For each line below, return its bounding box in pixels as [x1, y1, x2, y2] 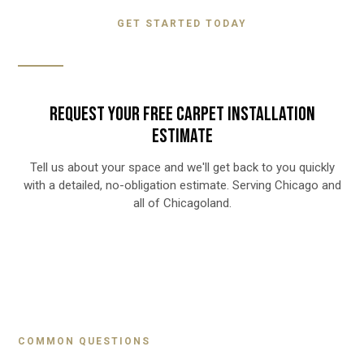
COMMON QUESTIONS [18, 336, 151, 348]
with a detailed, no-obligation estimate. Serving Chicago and [23, 178, 341, 193]
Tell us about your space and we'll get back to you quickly [29, 160, 335, 175]
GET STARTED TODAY [117, 18, 247, 30]
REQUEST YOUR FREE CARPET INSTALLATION [49, 102, 315, 127]
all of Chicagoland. [132, 196, 232, 211]
